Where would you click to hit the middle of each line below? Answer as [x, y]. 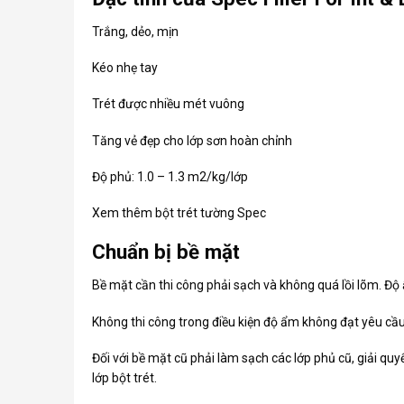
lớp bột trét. [124, 377]
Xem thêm [123, 212]
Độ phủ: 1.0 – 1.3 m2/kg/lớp [170, 176]
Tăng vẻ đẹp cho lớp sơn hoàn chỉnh [192, 140]
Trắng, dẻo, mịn [135, 32]
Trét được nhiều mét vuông [168, 104]
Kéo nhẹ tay [124, 68]
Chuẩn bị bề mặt [165, 252]
